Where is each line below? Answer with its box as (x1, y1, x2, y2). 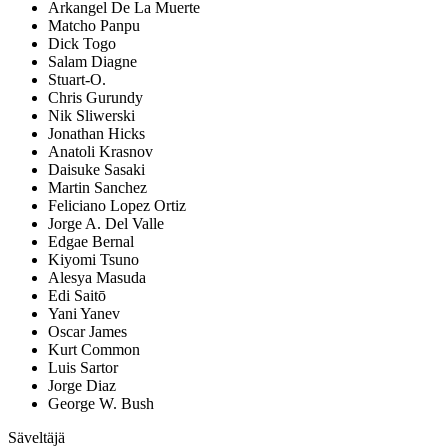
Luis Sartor (48, 359, 118, 377)
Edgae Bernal (48, 233, 134, 251)
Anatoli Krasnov (48, 143, 153, 161)
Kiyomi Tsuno (48, 251, 139, 269)
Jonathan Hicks (48, 125, 145, 143)
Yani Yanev (48, 305, 120, 323)
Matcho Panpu (48, 17, 140, 35)
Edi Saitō (48, 287, 106, 305)
